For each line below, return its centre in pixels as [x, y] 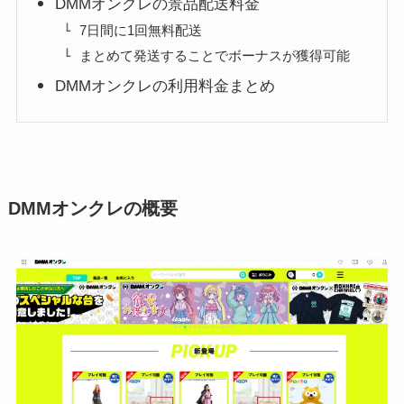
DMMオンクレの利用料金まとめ [165, 87]
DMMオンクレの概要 [92, 209]
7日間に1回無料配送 [141, 30]
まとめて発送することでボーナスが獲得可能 [215, 55]
